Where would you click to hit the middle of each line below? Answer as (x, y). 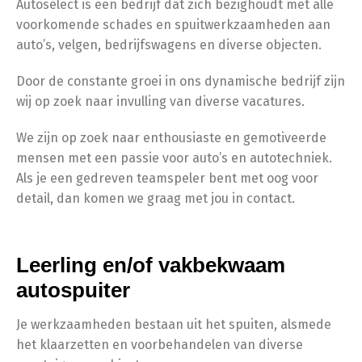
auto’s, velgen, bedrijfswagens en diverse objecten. (169, 45)
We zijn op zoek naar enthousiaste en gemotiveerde (171, 138)
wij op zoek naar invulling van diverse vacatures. (160, 101)
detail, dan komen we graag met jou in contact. (156, 198)
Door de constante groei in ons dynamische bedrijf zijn (181, 81)
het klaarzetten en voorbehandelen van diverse (160, 345)
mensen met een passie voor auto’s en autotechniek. (174, 158)
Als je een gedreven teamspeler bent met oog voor (167, 178)
